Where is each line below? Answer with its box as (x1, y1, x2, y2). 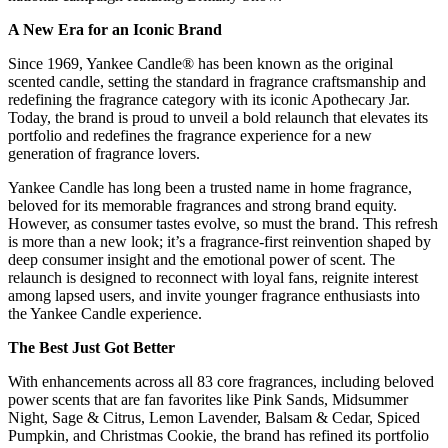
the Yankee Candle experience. (8, 305, 202, 323)
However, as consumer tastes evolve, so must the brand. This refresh (8, 215, 438, 233)
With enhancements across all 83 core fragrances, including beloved (8, 373, 434, 391)
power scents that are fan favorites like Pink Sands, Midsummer (8, 391, 408, 409)
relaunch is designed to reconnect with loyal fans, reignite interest (8, 269, 418, 287)
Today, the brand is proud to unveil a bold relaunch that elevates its (8, 109, 428, 127)
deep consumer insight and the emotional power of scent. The (8, 251, 395, 269)
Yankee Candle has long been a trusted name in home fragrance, (8, 179, 412, 197)
